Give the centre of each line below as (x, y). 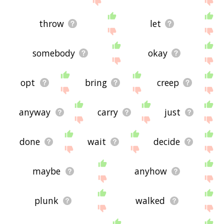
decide (167, 142)
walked (150, 201)
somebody (53, 53)
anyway (35, 112)
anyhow (150, 171)
